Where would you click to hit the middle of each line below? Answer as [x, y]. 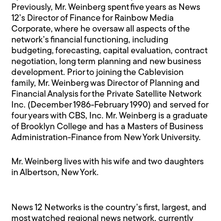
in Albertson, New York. [55, 173]
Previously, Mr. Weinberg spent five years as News [106, 8]
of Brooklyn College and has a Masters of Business [108, 127]
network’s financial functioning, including [90, 40]
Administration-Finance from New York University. [106, 138]
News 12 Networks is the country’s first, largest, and [109, 208]
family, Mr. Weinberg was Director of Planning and [106, 84]
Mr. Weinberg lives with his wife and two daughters [108, 162]
